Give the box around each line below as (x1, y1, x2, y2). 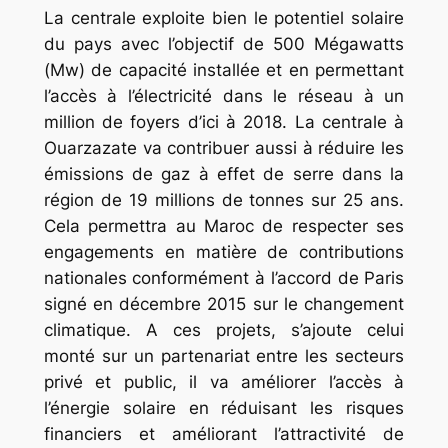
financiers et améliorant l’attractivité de (43, 423, 405, 444)
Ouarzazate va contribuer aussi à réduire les (43, 137, 405, 158)
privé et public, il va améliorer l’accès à (43, 371, 405, 392)
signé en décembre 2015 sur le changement (43, 293, 405, 314)
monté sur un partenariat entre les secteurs (43, 345, 405, 366)
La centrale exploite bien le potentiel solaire (43, 7, 405, 28)
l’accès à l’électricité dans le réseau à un (43, 85, 405, 106)
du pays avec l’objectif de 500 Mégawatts (43, 33, 405, 54)
